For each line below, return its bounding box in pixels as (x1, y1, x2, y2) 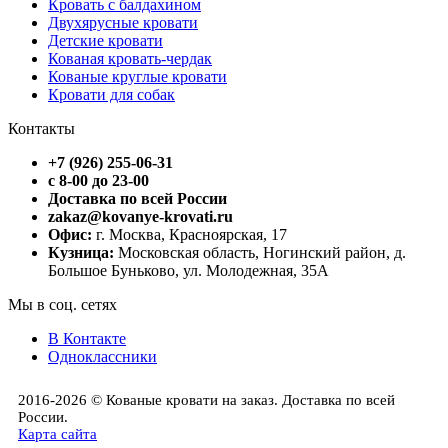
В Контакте (48, 329, 126, 347)
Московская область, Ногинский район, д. (114, 243, 406, 261)
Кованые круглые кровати (48, 67, 227, 85)
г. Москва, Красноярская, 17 (92, 225, 287, 243)
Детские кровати (48, 31, 163, 49)
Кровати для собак (48, 85, 175, 103)
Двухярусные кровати (48, 13, 198, 31)
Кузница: (48, 243, 114, 261)
